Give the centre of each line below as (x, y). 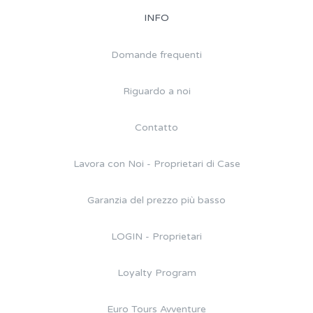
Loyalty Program (156, 272)
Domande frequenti (156, 54)
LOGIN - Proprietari (156, 236)
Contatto (156, 127)
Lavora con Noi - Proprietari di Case (156, 163)
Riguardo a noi (156, 91)
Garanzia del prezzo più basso (156, 200)
